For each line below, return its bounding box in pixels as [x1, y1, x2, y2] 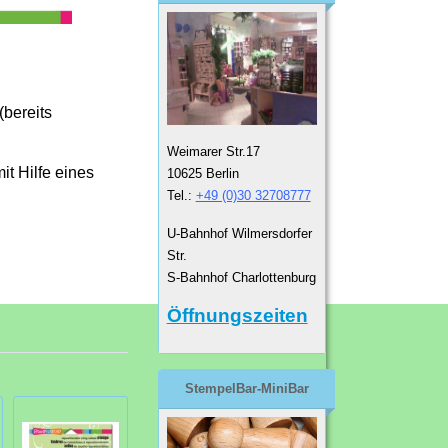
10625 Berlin [166, 166, 239, 182]
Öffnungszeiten [166, 305, 308, 327]
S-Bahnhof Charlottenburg [166, 270, 316, 286]
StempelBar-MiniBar [184, 381, 309, 397]
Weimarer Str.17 [166, 144, 260, 160]
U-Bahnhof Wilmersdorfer [166, 226, 312, 242]
